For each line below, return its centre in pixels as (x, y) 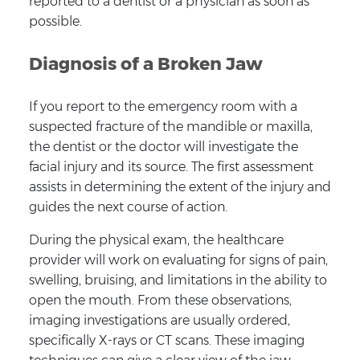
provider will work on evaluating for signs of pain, (178, 260)
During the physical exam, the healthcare (156, 239)
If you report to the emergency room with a (163, 106)
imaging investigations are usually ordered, (159, 320)
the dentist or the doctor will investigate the (163, 146)
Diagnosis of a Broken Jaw (145, 63)
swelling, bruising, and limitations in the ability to (178, 280)
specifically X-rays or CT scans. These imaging (166, 340)
